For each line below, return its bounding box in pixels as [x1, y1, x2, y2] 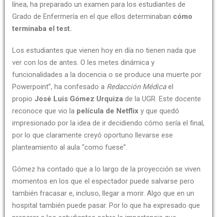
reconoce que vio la [12, 107, 77, 116]
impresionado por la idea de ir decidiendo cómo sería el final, [12, 119, 204, 128]
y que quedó [140, 107, 179, 116]
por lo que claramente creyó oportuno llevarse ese [12, 131, 173, 140]
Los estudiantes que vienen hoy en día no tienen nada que [12, 46, 196, 55]
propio [12, 94, 34, 104]
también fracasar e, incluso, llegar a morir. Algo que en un [12, 189, 194, 198]
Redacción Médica [107, 82, 168, 92]
